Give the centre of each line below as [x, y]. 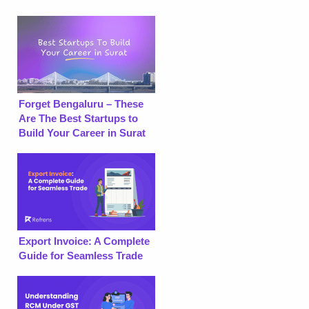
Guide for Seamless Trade [81, 255]
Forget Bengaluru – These [81, 103]
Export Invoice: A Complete [84, 241]
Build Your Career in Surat [82, 132]
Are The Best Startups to [78, 118]
